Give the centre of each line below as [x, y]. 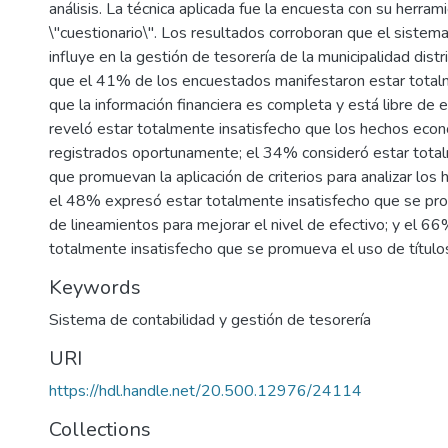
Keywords [95, 287]
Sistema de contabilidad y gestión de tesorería [210, 320]
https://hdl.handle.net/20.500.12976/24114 [205, 391]
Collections [100, 429]
